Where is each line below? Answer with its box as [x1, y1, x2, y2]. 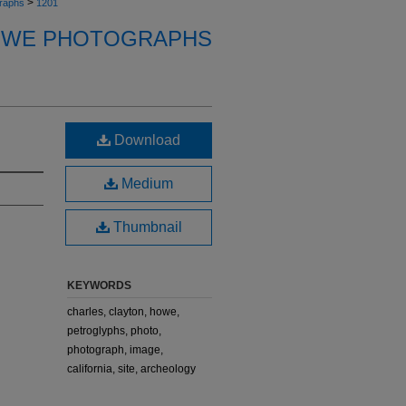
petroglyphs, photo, [67, 324, 161, 337]
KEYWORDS [67, 279, 131, 292]
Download [111, 132, 180, 148]
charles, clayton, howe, [67, 305, 179, 318]
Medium [118, 176, 173, 191]
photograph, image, [67, 343, 163, 356]
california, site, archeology [67, 362, 196, 375]
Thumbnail [109, 219, 182, 235]
